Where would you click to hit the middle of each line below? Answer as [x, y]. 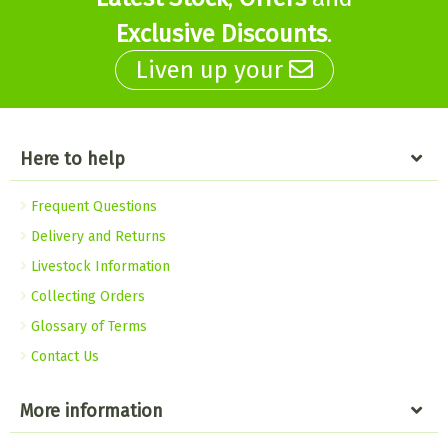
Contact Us [63, 356]
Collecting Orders [86, 296]
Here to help [72, 159]
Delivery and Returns [96, 236]
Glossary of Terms [87, 326]
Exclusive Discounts [221, 34]
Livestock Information [98, 266]
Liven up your [212, 70]
